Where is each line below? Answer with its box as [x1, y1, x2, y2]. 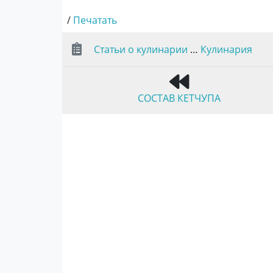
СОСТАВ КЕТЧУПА [137, 91, 221, 105]
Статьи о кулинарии [94, 42, 188, 56]
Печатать [73, 13, 117, 27]
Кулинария [200, 42, 252, 56]
